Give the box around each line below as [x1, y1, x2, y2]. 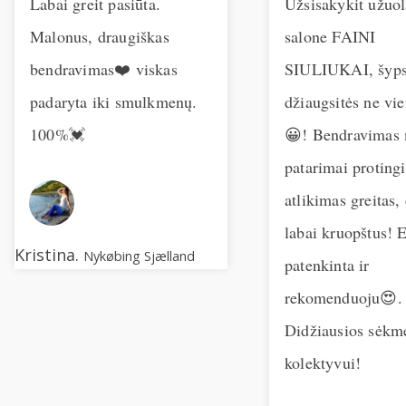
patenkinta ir [285, 253, 370, 275]
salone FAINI [285, 24, 376, 47]
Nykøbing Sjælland [83, 246, 195, 265]
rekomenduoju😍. [285, 285, 402, 308]
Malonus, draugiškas [30, 24, 169, 47]
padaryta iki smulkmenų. [30, 90, 198, 112]
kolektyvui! [285, 351, 362, 373]
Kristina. [14, 243, 83, 266]
